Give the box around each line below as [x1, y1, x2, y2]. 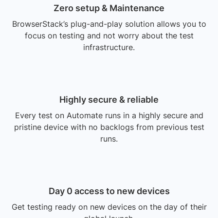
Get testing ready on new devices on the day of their [11, 202, 207, 212]
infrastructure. [83, 42, 135, 53]
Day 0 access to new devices [48, 186, 170, 197]
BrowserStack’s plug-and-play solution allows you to [12, 19, 206, 29]
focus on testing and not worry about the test [24, 31, 194, 41]
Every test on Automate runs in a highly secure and [15, 110, 203, 121]
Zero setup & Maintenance [54, 3, 164, 14]
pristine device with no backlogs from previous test [14, 122, 204, 132]
